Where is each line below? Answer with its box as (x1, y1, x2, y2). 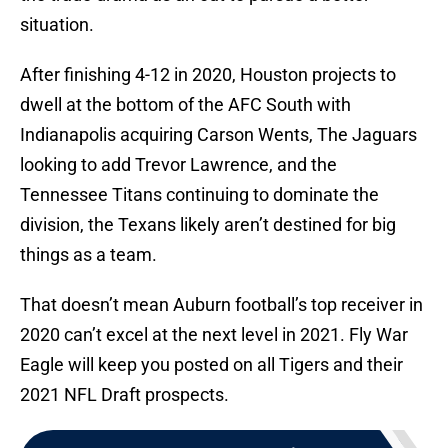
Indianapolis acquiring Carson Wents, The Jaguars (20, 124, 417, 146)
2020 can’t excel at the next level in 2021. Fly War (20, 324, 408, 346)
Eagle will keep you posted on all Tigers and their (20, 354, 403, 376)
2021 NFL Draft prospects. (20, 384, 229, 406)
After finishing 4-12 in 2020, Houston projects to (20, 64, 396, 86)
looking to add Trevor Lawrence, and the (20, 154, 337, 176)
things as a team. (20, 244, 157, 266)
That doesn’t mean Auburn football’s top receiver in (20, 294, 423, 316)
